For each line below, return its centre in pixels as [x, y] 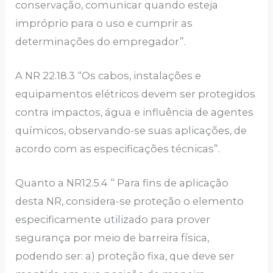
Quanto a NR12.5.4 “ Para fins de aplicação [122, 183]
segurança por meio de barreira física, [112, 238]
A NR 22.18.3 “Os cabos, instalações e [108, 75]
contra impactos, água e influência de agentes [135, 112]
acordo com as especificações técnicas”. [118, 148]
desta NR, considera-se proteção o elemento [130, 201]
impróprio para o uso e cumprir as [104, 23]
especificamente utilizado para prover [113, 220]
